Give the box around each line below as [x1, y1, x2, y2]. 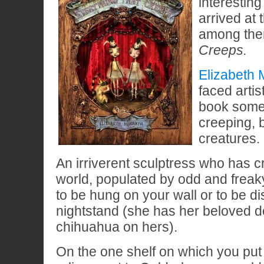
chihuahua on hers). [56, 219, 177, 235]
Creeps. [199, 42, 247, 58]
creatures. [199, 130, 260, 146]
